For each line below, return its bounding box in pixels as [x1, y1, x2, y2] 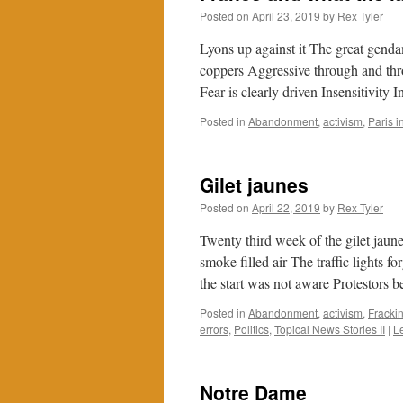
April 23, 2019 [252, 8, 320, 23]
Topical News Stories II [274, 321, 385, 336]
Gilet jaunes [200, 171, 309, 198]
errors [200, 321, 228, 336]
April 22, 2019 [252, 200, 320, 215]
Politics [234, 321, 269, 336]
